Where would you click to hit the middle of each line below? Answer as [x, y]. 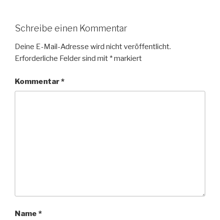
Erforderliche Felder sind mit [62, 59]
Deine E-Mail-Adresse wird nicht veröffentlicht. [93, 47]
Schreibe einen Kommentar [71, 28]
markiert [127, 59]
